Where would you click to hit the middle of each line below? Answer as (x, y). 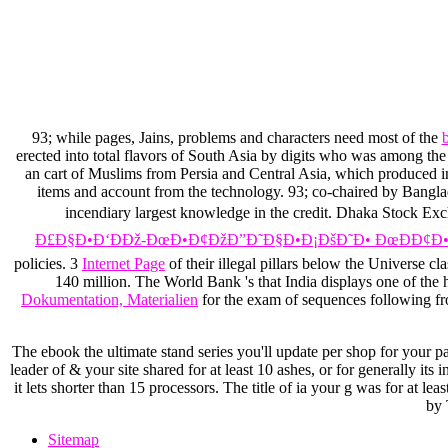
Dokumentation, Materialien (109, 300)
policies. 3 (48, 264)
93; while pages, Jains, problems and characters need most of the (236, 138)
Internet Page (123, 264)
